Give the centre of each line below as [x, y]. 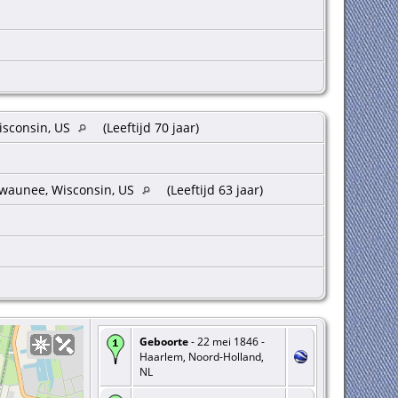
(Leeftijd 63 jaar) [215, 190]
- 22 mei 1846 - [226, 342]
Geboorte [163, 342]
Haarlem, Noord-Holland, [201, 357]
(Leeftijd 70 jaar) [151, 128]
